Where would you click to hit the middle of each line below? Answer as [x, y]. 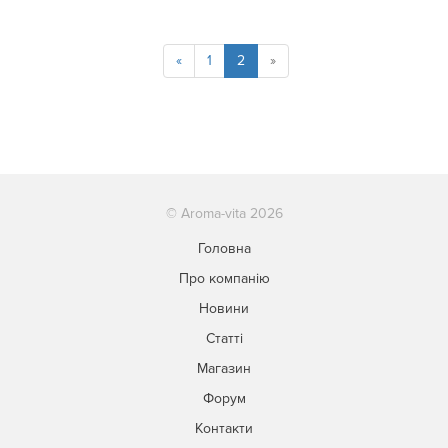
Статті [224, 339]
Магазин [224, 369]
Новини [224, 309]
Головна [224, 249]
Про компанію [224, 279]
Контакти [224, 429]
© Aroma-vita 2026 [224, 214]
